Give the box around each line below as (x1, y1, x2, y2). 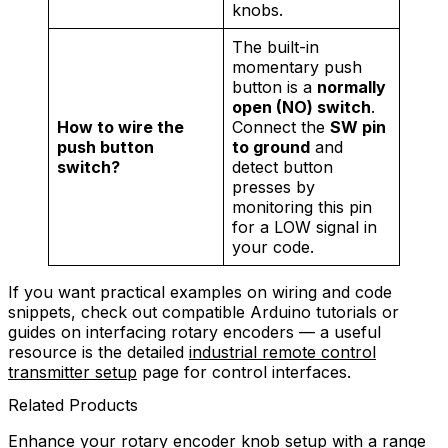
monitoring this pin (232, 196, 372, 217)
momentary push (232, 56, 362, 77)
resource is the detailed (8, 341, 189, 362)
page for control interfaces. (137, 361, 351, 382)
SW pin (330, 116, 386, 137)
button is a (232, 76, 317, 97)
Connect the (232, 116, 330, 137)
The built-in (232, 36, 319, 57)
